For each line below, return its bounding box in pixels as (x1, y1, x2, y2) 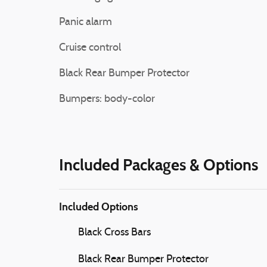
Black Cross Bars (78, 227, 151, 238)
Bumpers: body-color (59, 94, 155, 105)
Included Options (59, 200, 138, 213)
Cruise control (59, 42, 121, 54)
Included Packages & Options (59, 155, 258, 175)
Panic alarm (59, 17, 112, 28)
